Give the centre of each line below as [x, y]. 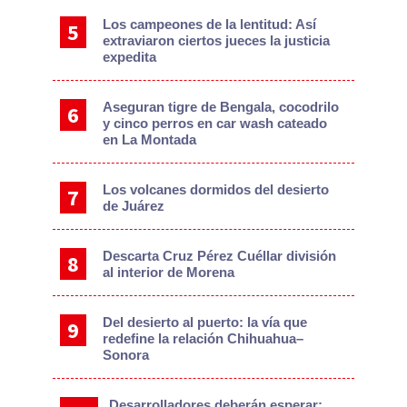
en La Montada [150, 139]
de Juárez [134, 205]
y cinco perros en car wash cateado [215, 123]
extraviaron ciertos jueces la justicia [217, 40]
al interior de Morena [169, 272]
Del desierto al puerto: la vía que [205, 322]
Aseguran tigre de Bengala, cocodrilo [221, 106]
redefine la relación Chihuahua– [203, 338]
